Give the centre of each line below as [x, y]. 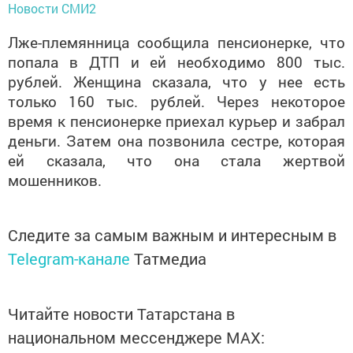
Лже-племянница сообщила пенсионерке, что [176, 43]
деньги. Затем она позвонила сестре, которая [176, 141]
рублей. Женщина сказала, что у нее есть [176, 82]
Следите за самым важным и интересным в [172, 235]
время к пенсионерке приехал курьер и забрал [176, 121]
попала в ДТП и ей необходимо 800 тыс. [176, 62]
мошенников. [55, 180]
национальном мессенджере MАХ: [136, 338]
